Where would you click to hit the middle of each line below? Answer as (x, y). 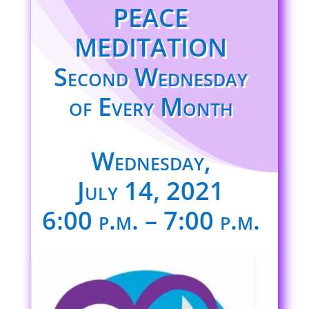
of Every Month (151, 107)
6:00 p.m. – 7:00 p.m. (151, 220)
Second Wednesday (151, 77)
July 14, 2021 (151, 191)
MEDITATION (151, 47)
